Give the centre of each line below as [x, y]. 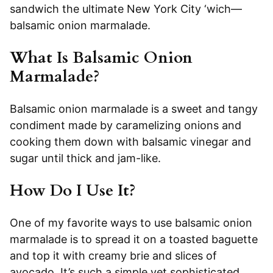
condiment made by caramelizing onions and [126, 126]
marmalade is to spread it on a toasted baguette [134, 239]
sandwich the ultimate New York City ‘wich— [126, 9]
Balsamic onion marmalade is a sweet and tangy [134, 109]
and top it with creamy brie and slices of [113, 256]
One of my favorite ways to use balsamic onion [131, 223]
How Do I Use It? [73, 191]
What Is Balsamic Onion [101, 58]
